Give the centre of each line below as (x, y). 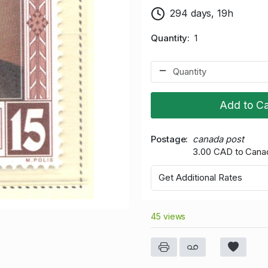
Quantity (169, 38)
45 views (168, 216)
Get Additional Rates (200, 178)
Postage (168, 139)
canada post (218, 139)
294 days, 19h (202, 13)
